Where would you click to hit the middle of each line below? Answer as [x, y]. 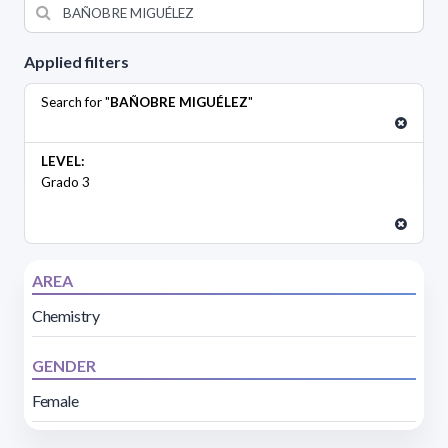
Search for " [75, 101]
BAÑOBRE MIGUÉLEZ [179, 101]
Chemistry [66, 315]
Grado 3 [65, 181]
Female [55, 400]
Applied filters [76, 61]
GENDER [64, 365]
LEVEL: [63, 160]
